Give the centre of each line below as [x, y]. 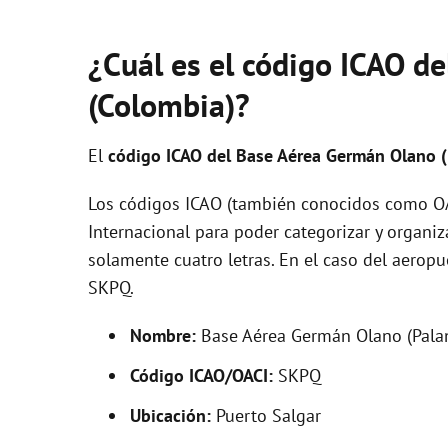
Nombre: [163, 335]
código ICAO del [172, 155]
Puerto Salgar [266, 415]
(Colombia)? [169, 105]
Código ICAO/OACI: [201, 375]
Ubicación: [170, 415]
